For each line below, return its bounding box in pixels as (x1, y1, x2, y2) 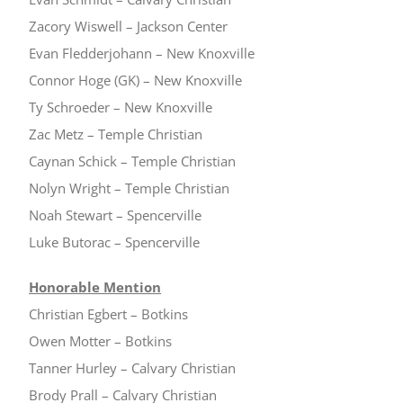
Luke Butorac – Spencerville (29, 233, 200, 251)
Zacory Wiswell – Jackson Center (29, 17, 228, 35)
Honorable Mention (29, 278, 161, 296)
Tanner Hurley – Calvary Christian (29, 359, 236, 377)
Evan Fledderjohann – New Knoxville (29, 44, 255, 62)
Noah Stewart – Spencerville (29, 206, 201, 224)
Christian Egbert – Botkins (29, 305, 188, 323)
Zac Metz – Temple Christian (29, 125, 202, 143)
